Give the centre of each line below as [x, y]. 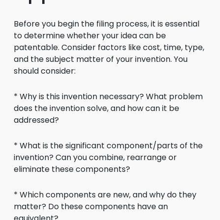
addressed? [36, 120]
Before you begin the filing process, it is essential [107, 24]
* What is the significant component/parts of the [108, 146]
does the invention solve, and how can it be [96, 108]
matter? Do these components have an [91, 206]
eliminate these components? [72, 169]
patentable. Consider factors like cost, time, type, [109, 47]
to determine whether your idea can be [90, 36]
